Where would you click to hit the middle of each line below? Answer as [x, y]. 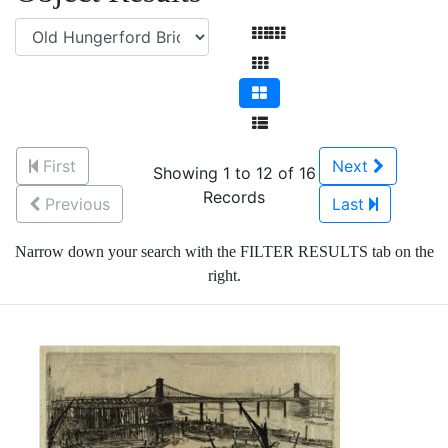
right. [224, 275]
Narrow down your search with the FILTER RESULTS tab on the [224, 251]
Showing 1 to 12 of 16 [234, 173]
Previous [77, 204]
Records [234, 197]
